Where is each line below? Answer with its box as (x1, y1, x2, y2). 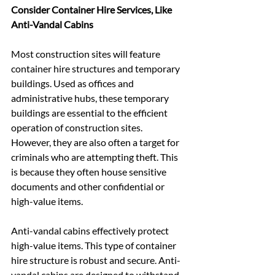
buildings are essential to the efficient (11, 106, 169, 118)
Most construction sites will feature (11, 47, 162, 60)
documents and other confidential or (11, 180, 166, 192)
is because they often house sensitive (11, 165, 168, 177)
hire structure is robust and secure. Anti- (11, 254, 180, 266)
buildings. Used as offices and (11, 77, 136, 89)
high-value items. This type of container (11, 239, 178, 251)
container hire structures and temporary (11, 62, 182, 74)
